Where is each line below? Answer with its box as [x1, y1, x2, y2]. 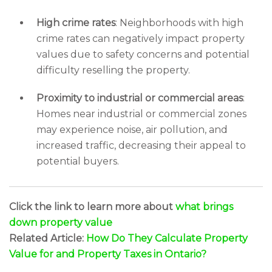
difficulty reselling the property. [36, 64, 190, 76]
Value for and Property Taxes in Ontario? [9, 248, 206, 260]
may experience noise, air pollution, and [36, 124, 228, 135]
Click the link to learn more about [9, 201, 175, 212]
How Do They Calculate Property [86, 233, 248, 244]
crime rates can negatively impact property [36, 33, 245, 44]
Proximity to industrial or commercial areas [36, 92, 243, 104]
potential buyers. [36, 155, 119, 167]
